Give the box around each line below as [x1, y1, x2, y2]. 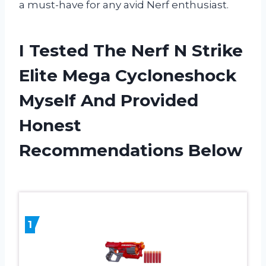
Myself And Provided [19, 90, 198, 110]
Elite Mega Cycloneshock [19, 65, 236, 85]
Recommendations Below [19, 140, 242, 160]
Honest [19, 115, 81, 135]
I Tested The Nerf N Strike [19, 40, 243, 61]
